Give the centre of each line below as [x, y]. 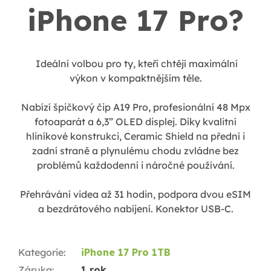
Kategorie [41, 253]
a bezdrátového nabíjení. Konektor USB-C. [135, 209]
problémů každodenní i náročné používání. [135, 165]
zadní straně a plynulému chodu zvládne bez [135, 151]
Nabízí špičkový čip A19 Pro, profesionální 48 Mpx [135, 107]
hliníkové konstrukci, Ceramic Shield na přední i [135, 136]
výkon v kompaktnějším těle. [135, 78]
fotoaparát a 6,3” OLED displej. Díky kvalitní [135, 122]
